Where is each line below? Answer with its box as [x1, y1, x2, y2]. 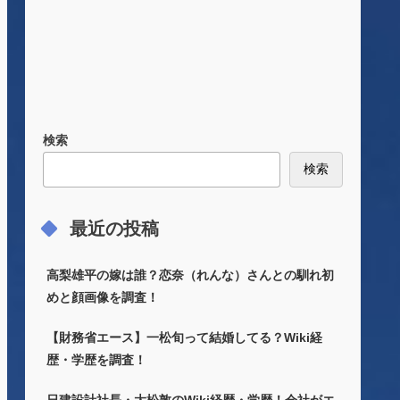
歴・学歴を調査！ [46, 353, 146, 367]
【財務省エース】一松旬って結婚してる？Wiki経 [46, 330, 322, 345]
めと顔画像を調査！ [46, 290, 159, 304]
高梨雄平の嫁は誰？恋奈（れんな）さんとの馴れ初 [46, 268, 334, 282]
